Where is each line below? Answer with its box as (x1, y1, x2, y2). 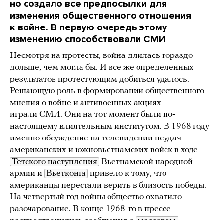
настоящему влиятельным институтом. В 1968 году (10, 121, 209, 131)
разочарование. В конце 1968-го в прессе (10, 204, 171, 214)
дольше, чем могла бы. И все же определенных (10, 62, 193, 72)
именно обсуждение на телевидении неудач (10, 133, 181, 143)
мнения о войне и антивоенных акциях (10, 98, 161, 108)
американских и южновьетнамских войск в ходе (10, 145, 198, 155)
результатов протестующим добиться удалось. (10, 74, 189, 84)
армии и (10, 168, 44, 178)
